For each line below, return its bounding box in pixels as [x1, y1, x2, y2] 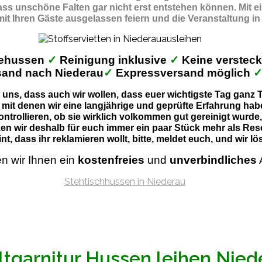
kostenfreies [77, 153, 144, 166]
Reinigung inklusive [56, 53, 170, 66]
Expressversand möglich [112, 66, 253, 79]
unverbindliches [169, 153, 257, 166]
